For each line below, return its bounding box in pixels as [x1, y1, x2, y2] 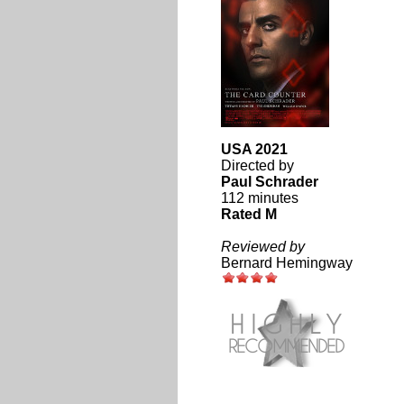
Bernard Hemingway [220, 255, 353, 271]
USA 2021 [220, 142, 288, 157]
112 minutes [220, 190, 298, 206]
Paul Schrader [220, 174, 318, 189]
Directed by [220, 158, 294, 173]
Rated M [220, 207, 277, 222]
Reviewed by [220, 239, 305, 254]
